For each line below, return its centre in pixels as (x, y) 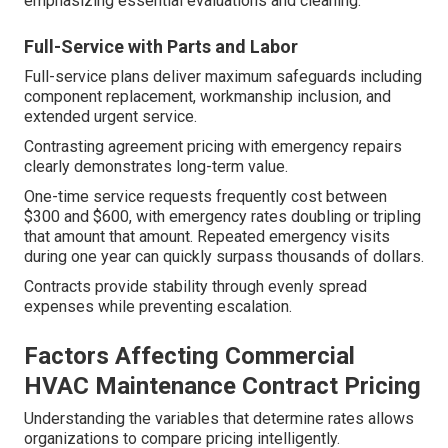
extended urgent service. (110, 117)
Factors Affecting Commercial (189, 356)
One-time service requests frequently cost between (205, 197)
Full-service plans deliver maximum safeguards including (223, 77)
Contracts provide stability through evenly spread (195, 287)
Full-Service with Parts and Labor (161, 47)
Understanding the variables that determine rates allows (219, 419)
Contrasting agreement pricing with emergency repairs (213, 147)
